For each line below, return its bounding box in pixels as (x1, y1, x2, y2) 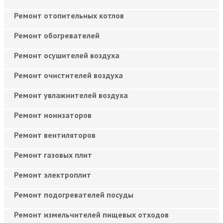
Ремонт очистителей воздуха (14, 70, 123, 80)
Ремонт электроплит (14, 169, 91, 180)
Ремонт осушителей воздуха (14, 50, 119, 60)
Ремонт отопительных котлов (14, 10, 124, 20)
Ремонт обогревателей (14, 30, 100, 40)
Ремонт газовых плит (14, 149, 92, 160)
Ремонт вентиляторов (14, 129, 96, 140)
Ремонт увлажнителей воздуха (14, 90, 128, 100)
